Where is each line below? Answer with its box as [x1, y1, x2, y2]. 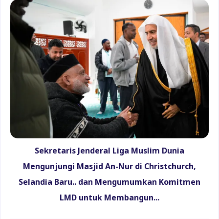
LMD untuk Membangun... [60, 190, 159, 207]
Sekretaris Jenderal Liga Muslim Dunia [35, 143, 184, 160]
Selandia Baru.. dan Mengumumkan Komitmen [19, 174, 200, 191]
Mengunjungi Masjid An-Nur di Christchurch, [23, 158, 196, 175]
